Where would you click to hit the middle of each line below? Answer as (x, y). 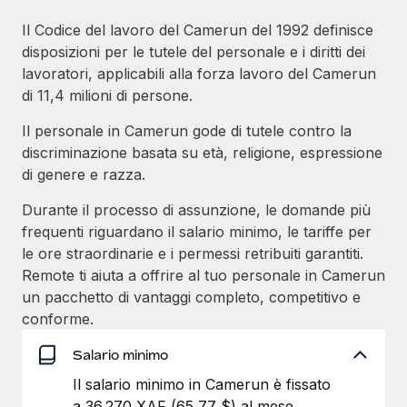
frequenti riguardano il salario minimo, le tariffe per (197, 231)
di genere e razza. (84, 174)
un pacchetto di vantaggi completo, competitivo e (191, 297)
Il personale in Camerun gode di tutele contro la (187, 130)
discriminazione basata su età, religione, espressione (202, 152)
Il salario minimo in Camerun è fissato (202, 384)
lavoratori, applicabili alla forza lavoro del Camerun (199, 73)
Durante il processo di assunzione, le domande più (196, 209)
